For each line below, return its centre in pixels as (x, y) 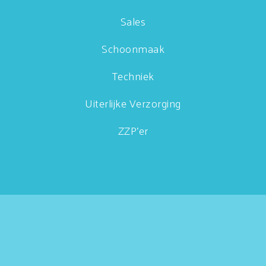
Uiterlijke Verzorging (133, 103)
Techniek (133, 76)
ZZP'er (133, 130)
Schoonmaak (133, 48)
